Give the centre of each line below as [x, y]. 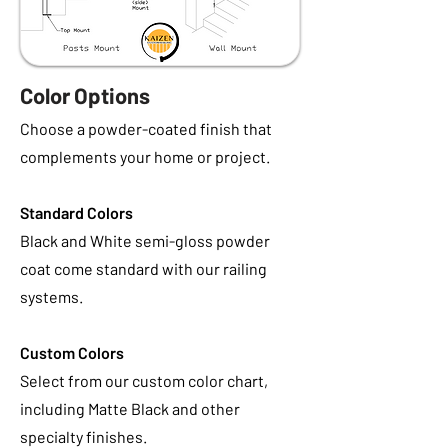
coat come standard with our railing [143, 268]
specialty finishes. [83, 436]
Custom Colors [72, 352]
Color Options [85, 95]
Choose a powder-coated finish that [146, 128]
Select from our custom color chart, [144, 380]
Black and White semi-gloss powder [145, 240]
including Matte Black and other [130, 408]
